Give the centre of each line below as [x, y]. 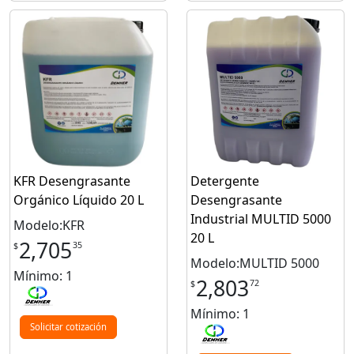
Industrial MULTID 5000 [261, 218]
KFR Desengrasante [72, 181]
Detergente [225, 181]
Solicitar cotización [68, 326]
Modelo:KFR [49, 225]
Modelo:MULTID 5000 [255, 263]
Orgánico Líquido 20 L [79, 200]
